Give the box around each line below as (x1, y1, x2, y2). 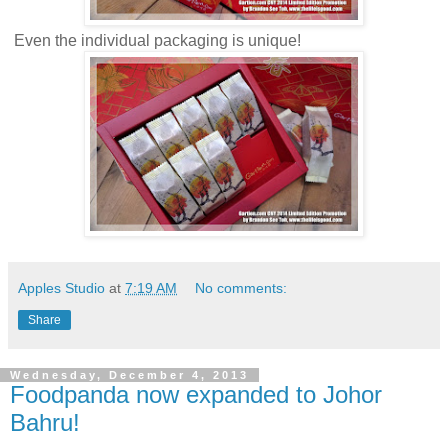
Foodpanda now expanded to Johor (10, 381, 382, 409)
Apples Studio (18, 280, 105, 297)
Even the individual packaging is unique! (10, 32, 301, 50)
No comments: (195, 280, 288, 297)
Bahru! (10, 409, 80, 437)
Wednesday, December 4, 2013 (10, 369, 249, 382)
